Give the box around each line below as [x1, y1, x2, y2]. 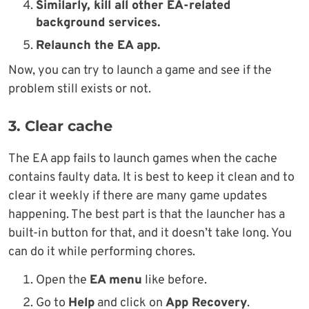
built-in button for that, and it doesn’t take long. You [8, 225, 292, 241]
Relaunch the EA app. [36, 37, 160, 54]
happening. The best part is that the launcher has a [8, 206, 285, 223]
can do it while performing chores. [8, 243, 195, 260]
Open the [36, 272, 90, 288]
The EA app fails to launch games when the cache [8, 150, 277, 167]
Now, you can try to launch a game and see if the [8, 62, 272, 79]
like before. [142, 272, 207, 288]
